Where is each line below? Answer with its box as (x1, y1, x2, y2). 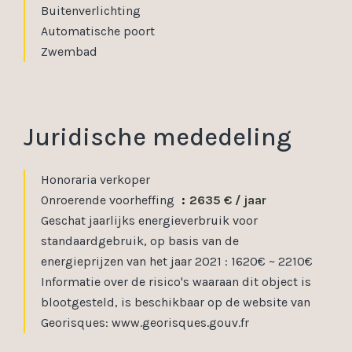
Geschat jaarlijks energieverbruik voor (41, 213, 258, 228)
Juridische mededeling (24, 123, 291, 152)
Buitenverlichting (41, 3, 141, 18)
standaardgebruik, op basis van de (41, 233, 239, 248)
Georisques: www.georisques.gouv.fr (41, 315, 249, 330)
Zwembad (41, 44, 97, 59)
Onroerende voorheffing (41, 192, 178, 207)
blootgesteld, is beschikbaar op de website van (41, 295, 310, 310)
